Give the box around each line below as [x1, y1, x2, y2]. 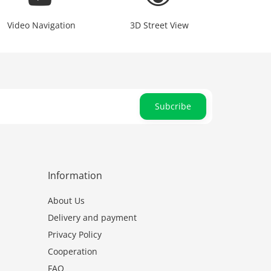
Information [47, 168, 102, 182]
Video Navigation [7, 19, 76, 31]
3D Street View [130, 19, 189, 31]
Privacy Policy [47, 228, 102, 240]
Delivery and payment [47, 211, 137, 223]
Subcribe [155, 100, 191, 112]
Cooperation [47, 245, 97, 257]
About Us [47, 194, 85, 206]
